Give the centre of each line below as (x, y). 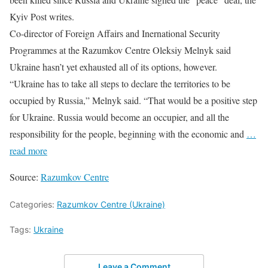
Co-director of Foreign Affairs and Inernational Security (115, 33)
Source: (25, 176)
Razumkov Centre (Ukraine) (111, 204)
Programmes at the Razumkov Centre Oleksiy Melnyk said (120, 50)
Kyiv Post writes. (42, 16)
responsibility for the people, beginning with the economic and (128, 133)
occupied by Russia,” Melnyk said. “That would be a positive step (133, 100)
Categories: (33, 204)
